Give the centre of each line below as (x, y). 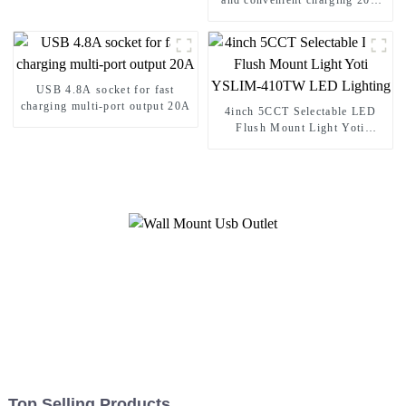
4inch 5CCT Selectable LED (300, 112)
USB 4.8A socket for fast (106, 90)
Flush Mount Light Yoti (300, 128)
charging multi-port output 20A (106, 106)
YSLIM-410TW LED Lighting (300, 145)
